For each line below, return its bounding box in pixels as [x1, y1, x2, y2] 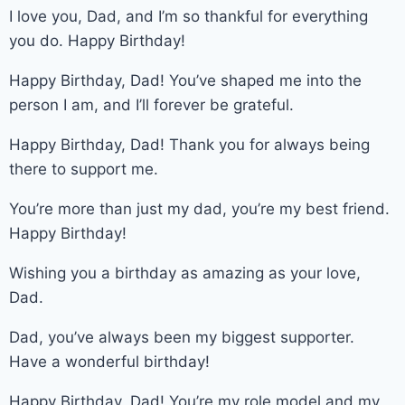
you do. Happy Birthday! [9, 31, 185, 50]
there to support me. [9, 159, 158, 178]
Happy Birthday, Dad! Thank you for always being [9, 135, 370, 154]
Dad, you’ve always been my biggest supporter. [9, 327, 354, 346]
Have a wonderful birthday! [9, 352, 210, 371]
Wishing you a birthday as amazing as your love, [9, 263, 361, 282]
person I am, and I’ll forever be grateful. [9, 95, 294, 114]
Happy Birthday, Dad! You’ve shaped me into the [9, 71, 362, 89]
